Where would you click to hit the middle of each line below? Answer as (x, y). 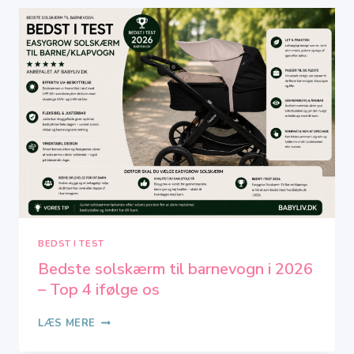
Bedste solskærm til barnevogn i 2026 (175, 269)
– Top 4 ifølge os (99, 290)
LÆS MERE (67, 324)
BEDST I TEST (71, 244)
